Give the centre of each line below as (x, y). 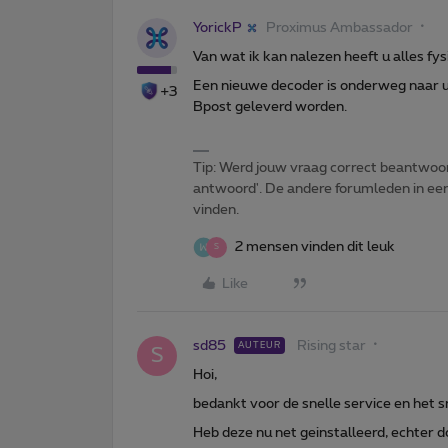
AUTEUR (259, 345)
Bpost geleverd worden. (270, 106)
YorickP (217, 27)
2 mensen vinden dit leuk (315, 246)
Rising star (331, 345)
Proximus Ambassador (339, 27)
